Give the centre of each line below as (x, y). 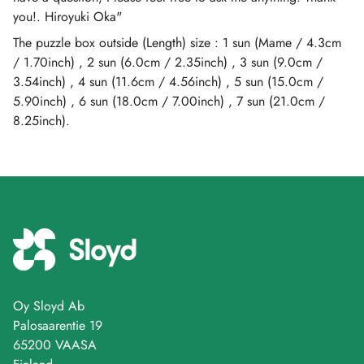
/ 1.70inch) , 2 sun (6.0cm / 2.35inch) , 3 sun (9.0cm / (168, 62)
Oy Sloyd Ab (49, 306)
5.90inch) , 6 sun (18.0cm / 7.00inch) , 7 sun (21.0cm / (169, 101)
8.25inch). (41, 121)
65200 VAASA (55, 345)
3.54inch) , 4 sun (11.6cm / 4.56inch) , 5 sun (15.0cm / (168, 82)
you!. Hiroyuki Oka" (67, 17)
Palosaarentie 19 (58, 325)
